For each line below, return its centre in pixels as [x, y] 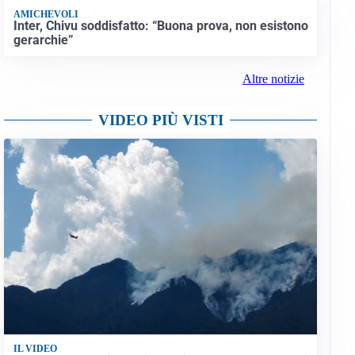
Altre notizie [273, 79]
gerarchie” [43, 40]
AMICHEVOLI [46, 14]
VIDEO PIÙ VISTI [160, 120]
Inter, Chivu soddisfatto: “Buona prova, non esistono [160, 25]
